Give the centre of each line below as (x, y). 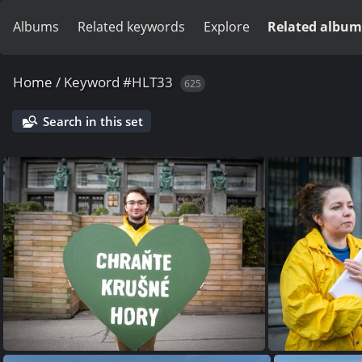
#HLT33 (148, 82)
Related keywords (131, 27)
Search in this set (93, 121)
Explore (226, 27)
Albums (36, 27)
